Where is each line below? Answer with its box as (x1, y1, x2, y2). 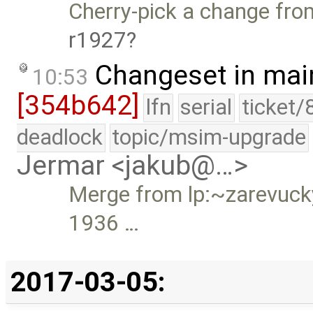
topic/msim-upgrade (112, 124, 307, 150)
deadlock (17, 124, 103, 150)
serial (180, 94, 233, 120)
